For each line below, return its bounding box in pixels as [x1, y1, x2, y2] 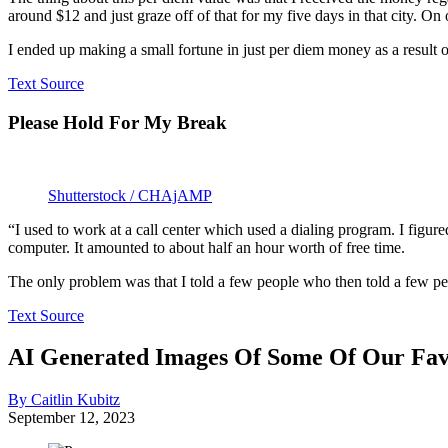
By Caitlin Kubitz [8, 391, 120, 409]
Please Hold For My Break [8, 111, 227, 133]
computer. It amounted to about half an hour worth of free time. [8, 238, 405, 256]
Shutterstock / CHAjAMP [48, 186, 212, 204]
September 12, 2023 [8, 409, 135, 427]
